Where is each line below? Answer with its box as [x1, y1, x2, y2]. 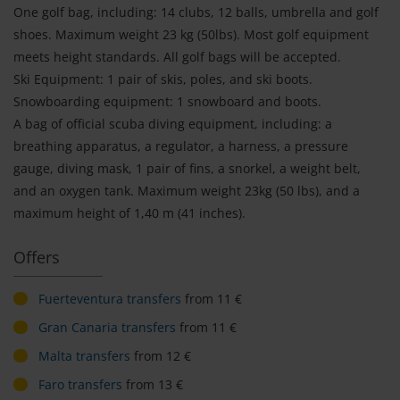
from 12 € [130, 347, 191, 365]
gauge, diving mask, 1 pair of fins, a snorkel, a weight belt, [13, 160, 361, 178]
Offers [13, 246, 60, 269]
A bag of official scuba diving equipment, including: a [13, 115, 332, 133]
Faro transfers [38, 376, 122, 394]
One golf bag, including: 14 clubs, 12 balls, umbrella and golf [13, 4, 379, 21]
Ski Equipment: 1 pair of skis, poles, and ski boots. [13, 71, 312, 88]
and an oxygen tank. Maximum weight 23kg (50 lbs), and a [13, 182, 360, 200]
